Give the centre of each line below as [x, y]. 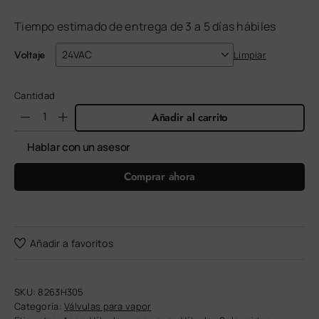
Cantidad [35, 95]
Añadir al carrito [190, 117]
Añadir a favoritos [72, 243]
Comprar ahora [159, 177]
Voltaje [30, 54]
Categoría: [40, 307]
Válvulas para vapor [108, 307]
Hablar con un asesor [79, 147]
